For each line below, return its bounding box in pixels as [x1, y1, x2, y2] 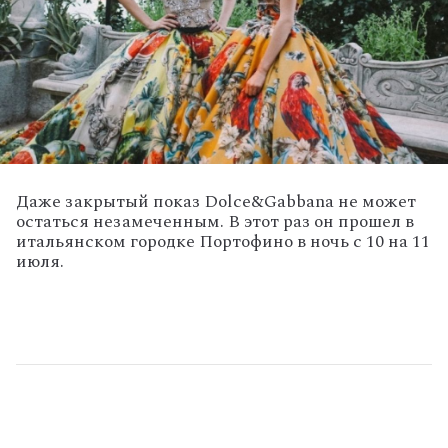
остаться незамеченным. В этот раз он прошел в [16, 207, 414, 235]
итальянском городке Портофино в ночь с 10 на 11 [16, 227, 430, 255]
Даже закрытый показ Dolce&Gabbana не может [16, 187, 416, 215]
